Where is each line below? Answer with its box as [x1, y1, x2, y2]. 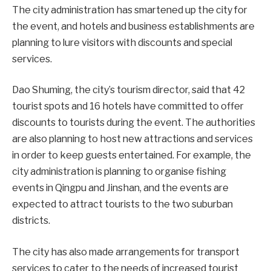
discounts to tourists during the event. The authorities [12, 117, 255, 129]
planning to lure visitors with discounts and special [12, 36, 232, 48]
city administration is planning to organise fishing [12, 166, 226, 178]
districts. [12, 215, 50, 227]
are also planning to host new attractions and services [12, 133, 253, 145]
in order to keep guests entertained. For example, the [12, 149, 251, 162]
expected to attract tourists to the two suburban [12, 198, 233, 211]
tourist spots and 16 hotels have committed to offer [12, 100, 244, 113]
